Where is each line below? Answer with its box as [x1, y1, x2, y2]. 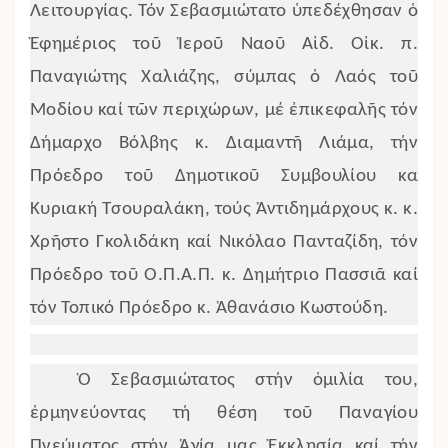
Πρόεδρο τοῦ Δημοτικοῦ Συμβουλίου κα [30, 166, 418, 186]
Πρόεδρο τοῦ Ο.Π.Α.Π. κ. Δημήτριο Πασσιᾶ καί [30, 265, 418, 285]
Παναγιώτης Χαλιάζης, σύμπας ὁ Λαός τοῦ [30, 67, 418, 87]
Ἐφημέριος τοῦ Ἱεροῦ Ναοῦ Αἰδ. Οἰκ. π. [30, 34, 418, 54]
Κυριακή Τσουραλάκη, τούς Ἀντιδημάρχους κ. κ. [30, 199, 418, 219]
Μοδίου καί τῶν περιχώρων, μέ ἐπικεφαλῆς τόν [30, 100, 418, 120]
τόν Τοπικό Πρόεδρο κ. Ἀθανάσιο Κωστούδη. [30, 298, 389, 318]
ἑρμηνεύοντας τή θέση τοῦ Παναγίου [30, 403, 418, 423]
